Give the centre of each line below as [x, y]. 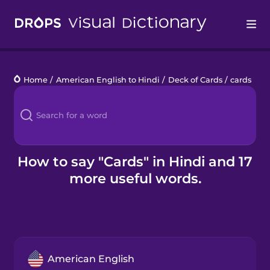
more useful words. [135, 178]
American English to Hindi [108, 80]
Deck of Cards [195, 80]
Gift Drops [35, 209]
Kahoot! [30, 149]
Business [33, 179]
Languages [38, 88]
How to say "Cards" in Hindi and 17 [135, 161]
